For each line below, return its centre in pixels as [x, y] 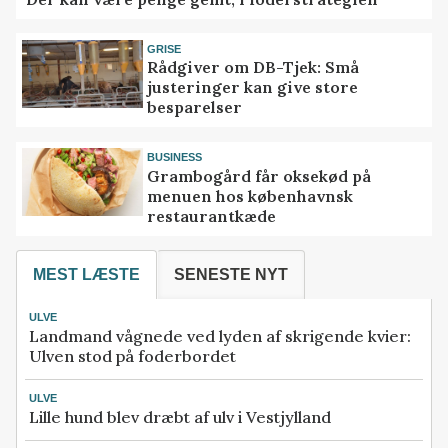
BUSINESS [175, 157]
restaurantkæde [212, 215]
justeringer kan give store [253, 87]
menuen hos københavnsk [250, 195]
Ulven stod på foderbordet [132, 355]
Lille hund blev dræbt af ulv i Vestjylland [180, 416]
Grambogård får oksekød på [259, 175]
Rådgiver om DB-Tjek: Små [253, 67]
